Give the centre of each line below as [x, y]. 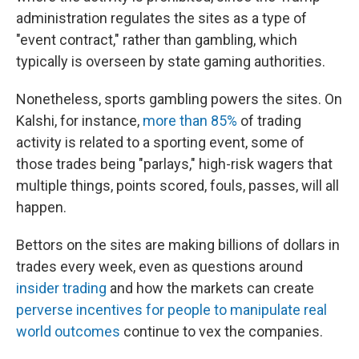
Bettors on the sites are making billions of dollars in [178, 245]
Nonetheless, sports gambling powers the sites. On [179, 99]
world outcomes [68, 331]
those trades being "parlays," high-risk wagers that [174, 164]
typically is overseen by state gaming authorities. [171, 61]
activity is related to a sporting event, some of [160, 142]
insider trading [61, 288]
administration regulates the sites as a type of [161, 18]
